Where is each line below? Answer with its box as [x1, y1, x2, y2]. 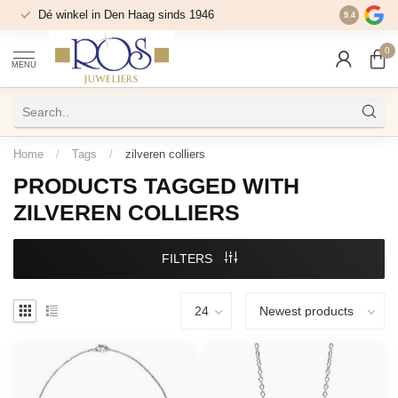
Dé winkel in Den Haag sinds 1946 [38, 8, 214, 21]
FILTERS [161, 251, 216, 266]
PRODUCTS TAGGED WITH [13, 173, 299, 198]
